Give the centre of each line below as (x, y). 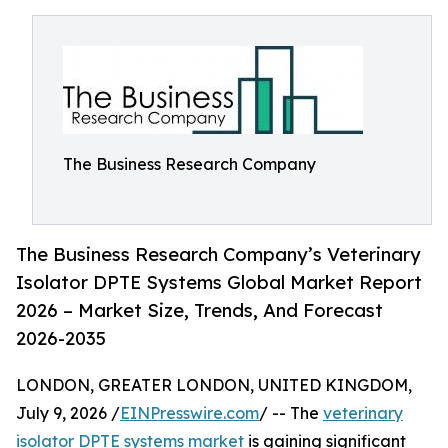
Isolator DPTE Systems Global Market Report (219, 282)
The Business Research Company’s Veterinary (218, 254)
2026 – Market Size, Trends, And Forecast (199, 310)
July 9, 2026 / (68, 413)
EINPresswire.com (189, 413)
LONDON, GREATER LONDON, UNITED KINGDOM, (214, 385)
